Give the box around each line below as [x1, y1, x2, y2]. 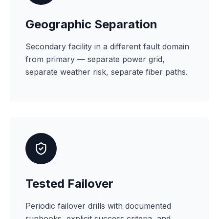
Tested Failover [25, 176, 113, 191]
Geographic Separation [25, 17, 157, 31]
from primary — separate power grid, [25, 54, 165, 64]
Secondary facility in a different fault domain [25, 42, 189, 51]
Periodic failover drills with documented [25, 201, 171, 211]
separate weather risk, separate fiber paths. [25, 67, 188, 77]
